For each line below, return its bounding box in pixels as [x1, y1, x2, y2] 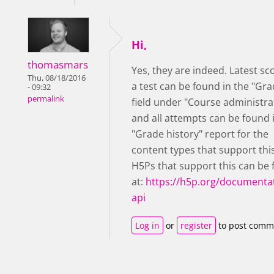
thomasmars [28, 57, 88, 72]
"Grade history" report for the [131, 127, 268, 141]
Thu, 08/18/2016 [28, 72, 86, 83]
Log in [135, 220, 160, 232]
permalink [28, 93, 64, 104]
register [180, 220, 212, 232]
